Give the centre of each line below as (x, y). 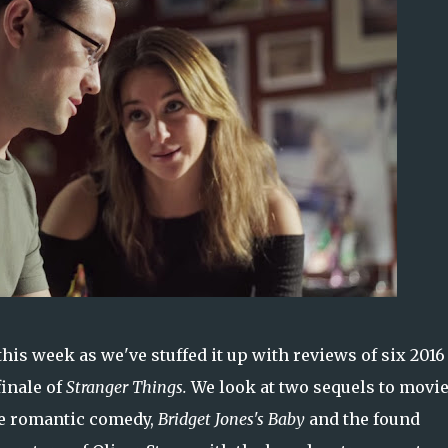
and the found (362, 419)
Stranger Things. (128, 387)
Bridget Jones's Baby (231, 419)
